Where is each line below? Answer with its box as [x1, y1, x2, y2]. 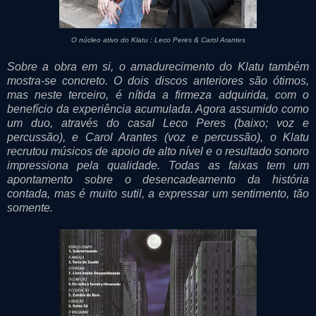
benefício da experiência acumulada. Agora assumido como [7, 102, 309, 115]
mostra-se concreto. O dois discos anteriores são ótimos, [7, 74, 309, 87]
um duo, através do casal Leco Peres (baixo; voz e [7, 116, 309, 129]
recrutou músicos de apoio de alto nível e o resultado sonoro [7, 145, 309, 157]
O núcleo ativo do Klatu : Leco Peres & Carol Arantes [71, 35, 245, 44]
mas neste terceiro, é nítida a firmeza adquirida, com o [7, 88, 309, 101]
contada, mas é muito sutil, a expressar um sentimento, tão [7, 187, 309, 200]
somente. [7, 201, 56, 214]
